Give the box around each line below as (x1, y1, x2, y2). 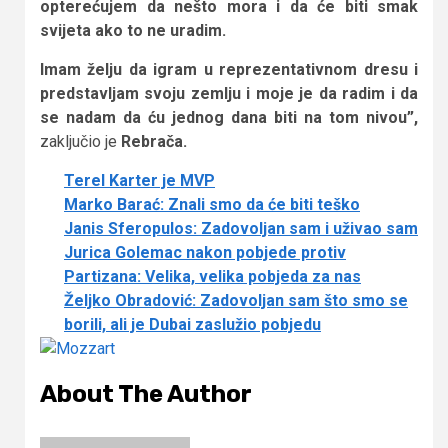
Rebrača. (121, 131, 187, 151)
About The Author (40, 379, 252, 408)
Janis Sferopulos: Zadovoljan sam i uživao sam (64, 218, 418, 238)
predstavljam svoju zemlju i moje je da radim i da (40, 83, 418, 103)
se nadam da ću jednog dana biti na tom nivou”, (40, 107, 418, 127)
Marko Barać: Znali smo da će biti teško (64, 194, 360, 214)
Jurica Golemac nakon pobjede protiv (64, 242, 346, 262)
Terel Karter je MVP (64, 170, 215, 190)
